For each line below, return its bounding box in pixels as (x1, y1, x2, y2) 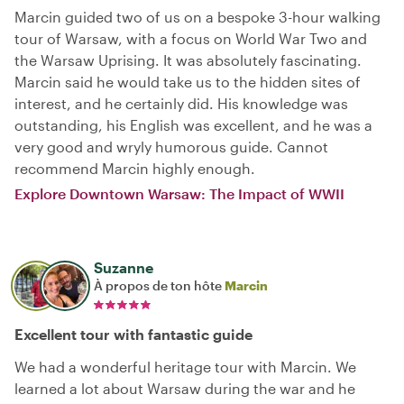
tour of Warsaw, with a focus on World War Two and (14, 30, 367, 47)
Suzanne (94, 259, 153, 276)
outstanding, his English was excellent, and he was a (14, 116, 372, 133)
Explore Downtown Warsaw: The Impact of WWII (14, 185, 344, 202)
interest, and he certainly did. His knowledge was (14, 95, 348, 112)
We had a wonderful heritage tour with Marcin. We (14, 358, 356, 375)
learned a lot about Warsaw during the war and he (14, 380, 355, 397)
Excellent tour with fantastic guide (14, 326, 252, 343)
